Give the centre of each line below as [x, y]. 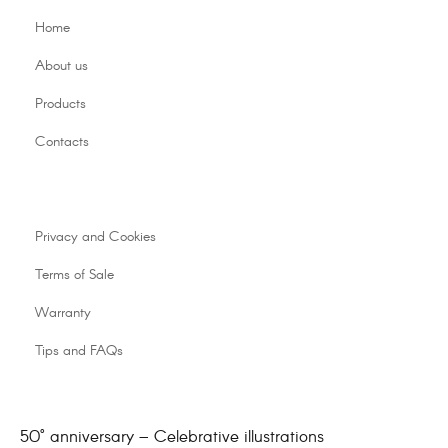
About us [61, 66]
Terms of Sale [74, 275]
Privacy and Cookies [95, 237]
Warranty [63, 313]
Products [60, 104]
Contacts [62, 142]
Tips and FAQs [79, 351]
